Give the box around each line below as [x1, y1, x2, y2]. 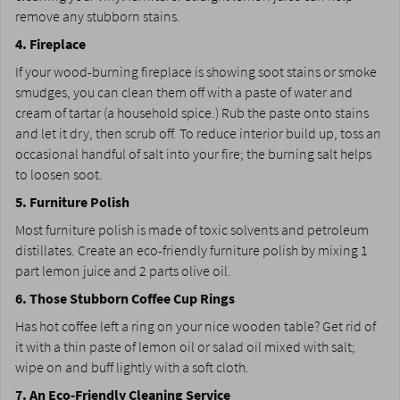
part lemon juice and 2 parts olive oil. [15, 261, 231, 280]
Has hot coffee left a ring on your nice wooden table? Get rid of [15, 316, 376, 336]
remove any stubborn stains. [15, 6, 180, 26]
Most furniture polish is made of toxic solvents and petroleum [15, 220, 369, 239]
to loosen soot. [15, 164, 103, 184]
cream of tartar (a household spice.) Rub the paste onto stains [15, 103, 369, 122]
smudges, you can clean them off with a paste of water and [15, 82, 353, 102]
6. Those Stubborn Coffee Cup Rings [15, 288, 235, 308]
